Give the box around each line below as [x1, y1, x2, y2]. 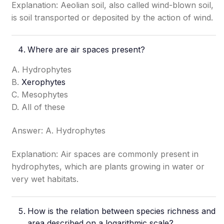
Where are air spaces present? [27, 44, 145, 54]
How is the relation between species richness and [27, 206, 216, 216]
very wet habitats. [11, 174, 79, 184]
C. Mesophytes [11, 89, 68, 99]
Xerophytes [21, 77, 66, 87]
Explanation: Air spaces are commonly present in [11, 149, 199, 159]
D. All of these [11, 102, 65, 112]
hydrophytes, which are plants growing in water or [11, 161, 205, 171]
